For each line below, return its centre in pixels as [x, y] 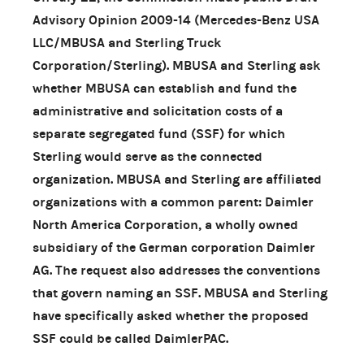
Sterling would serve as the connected [147, 156]
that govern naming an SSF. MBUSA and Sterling [180, 292]
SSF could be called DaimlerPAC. [130, 338]
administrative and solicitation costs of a [158, 110]
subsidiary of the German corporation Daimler [174, 247]
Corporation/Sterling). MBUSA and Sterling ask [176, 65]
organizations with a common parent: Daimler [173, 201]
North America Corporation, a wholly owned [165, 224]
